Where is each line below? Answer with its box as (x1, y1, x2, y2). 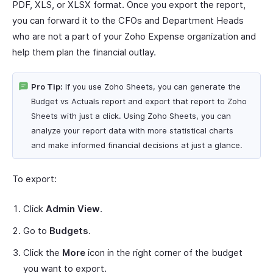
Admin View (46, 202, 100, 214)
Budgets (49, 224, 88, 236)
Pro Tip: (31, 81, 63, 91)
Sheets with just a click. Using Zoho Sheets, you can (31, 110, 231, 121)
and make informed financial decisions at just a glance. (31, 140, 243, 150)
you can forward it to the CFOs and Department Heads (12, 14, 244, 26)
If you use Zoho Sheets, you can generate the (63, 81, 241, 91)
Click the (23, 246, 62, 258)
